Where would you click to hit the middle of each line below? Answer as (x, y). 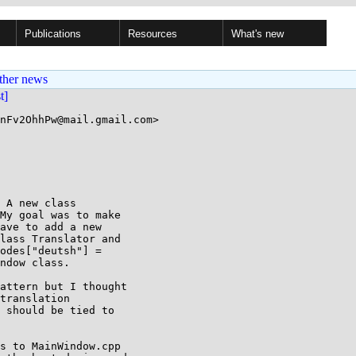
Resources (153, 34)
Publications (53, 34)
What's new (257, 34)
